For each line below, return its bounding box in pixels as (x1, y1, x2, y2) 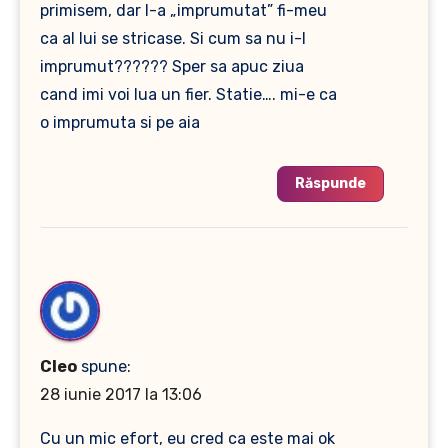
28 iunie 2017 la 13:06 (39, 384, 202, 404)
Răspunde (294, 174, 366, 192)
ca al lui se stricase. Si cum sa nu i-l (39, 28, 306, 48)
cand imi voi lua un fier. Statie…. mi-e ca (39, 84, 337, 104)
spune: (80, 356, 131, 376)
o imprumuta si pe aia (39, 112, 200, 132)
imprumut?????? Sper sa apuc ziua (39, 56, 304, 76)
